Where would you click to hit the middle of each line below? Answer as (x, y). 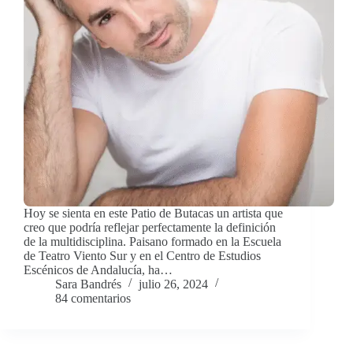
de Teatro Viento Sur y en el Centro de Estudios (142, 256)
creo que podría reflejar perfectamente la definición (150, 228)
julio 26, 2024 (173, 284)
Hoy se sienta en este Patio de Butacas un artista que (153, 214)
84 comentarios (93, 299)
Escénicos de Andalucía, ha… (98, 270)
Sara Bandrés (88, 284)
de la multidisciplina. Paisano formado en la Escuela (152, 242)
